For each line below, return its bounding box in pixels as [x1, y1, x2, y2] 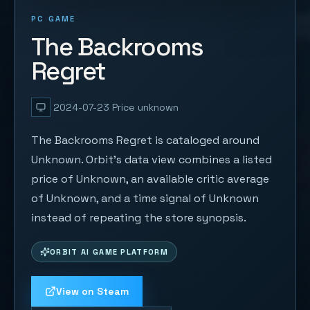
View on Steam [56, 285, 129, 298]
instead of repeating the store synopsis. [31, 210, 246, 225]
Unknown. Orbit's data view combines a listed [31, 152, 272, 167]
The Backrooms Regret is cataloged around [31, 133, 259, 147]
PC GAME [31, 14, 76, 24]
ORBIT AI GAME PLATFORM [50, 247, 169, 257]
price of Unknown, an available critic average [31, 172, 269, 186]
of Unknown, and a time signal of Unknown [31, 191, 259, 206]
